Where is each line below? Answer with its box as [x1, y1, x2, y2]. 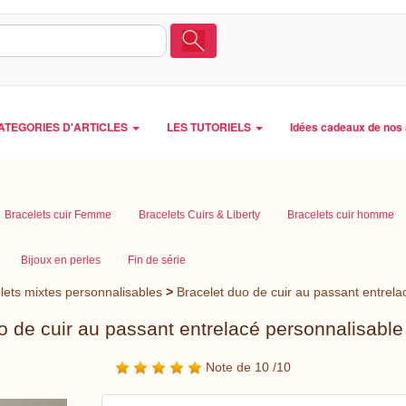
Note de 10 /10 [201, 360, 291, 374]
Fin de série [128, 254, 186, 266]
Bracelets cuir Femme [5, 208, 111, 221]
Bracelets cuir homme [287, 208, 394, 221]
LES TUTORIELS [167, 119, 254, 135]
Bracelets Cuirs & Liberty [139, 208, 260, 221]
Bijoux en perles [21, 254, 101, 266]
